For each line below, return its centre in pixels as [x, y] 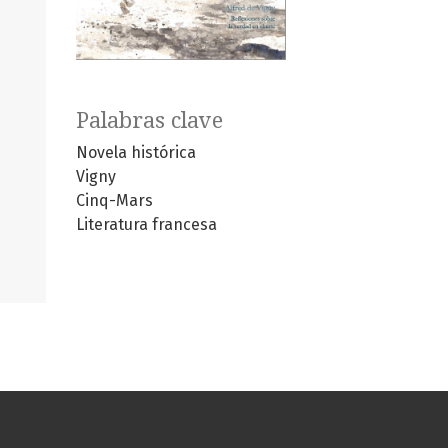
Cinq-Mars [114, 201]
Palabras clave [149, 121]
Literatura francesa [146, 225]
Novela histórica [136, 153]
